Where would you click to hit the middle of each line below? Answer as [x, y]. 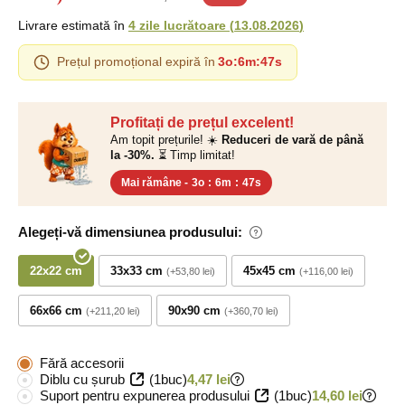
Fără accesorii [82, 363]
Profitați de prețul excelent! [202, 122]
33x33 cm [137, 270]
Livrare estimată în [73, 25]
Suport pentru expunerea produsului [145, 395]
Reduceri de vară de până [292, 139]
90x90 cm [194, 310]
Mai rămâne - [155, 182]
